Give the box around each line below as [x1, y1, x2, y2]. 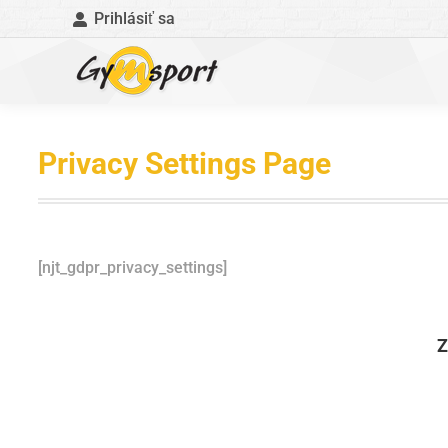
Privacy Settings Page [38, 146, 331, 181]
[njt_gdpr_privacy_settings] [38, 258, 227, 277]
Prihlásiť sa [93, 9, 175, 28]
